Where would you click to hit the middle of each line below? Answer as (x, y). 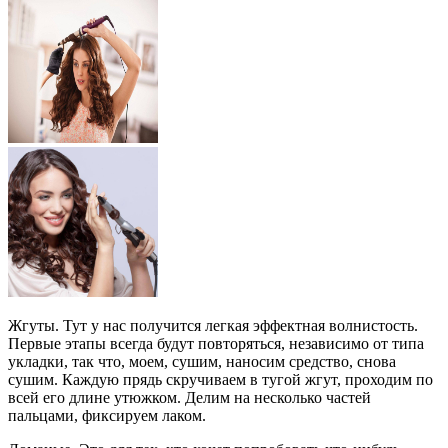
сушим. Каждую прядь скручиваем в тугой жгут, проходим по (220, 380)
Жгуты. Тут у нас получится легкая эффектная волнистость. (213, 326)
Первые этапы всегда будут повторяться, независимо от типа (216, 344)
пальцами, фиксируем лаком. (107, 416)
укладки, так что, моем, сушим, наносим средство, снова (202, 362)
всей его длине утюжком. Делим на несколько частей (189, 398)
